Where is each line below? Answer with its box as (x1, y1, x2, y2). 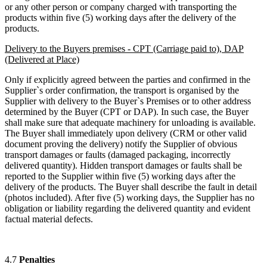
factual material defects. (5, 214, 95, 225)
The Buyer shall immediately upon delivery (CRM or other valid (5, 128, 247, 139)
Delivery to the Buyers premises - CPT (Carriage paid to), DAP (5, 44, 244, 54)
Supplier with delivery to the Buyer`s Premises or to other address (5, 96, 251, 107)
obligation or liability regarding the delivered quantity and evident (5, 203, 250, 214)
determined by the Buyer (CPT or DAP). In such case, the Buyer (5, 107, 249, 117)
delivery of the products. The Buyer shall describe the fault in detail (5, 182, 257, 193)
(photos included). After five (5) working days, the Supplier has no (5, 193, 254, 203)
